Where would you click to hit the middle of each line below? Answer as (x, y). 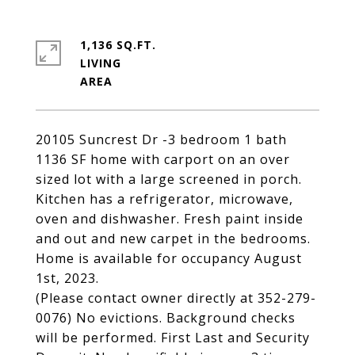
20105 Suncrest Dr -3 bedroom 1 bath (161, 139)
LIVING (101, 63)
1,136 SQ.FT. (118, 45)
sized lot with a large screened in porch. (169, 179)
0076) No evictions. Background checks (166, 318)
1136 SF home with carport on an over (163, 159)
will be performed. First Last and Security (173, 338)
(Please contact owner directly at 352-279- (176, 298)
